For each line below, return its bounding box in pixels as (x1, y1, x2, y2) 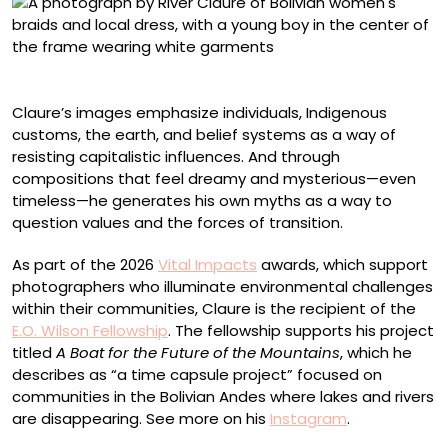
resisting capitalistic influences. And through (12, 146, 340, 167)
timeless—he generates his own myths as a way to (12, 190, 392, 211)
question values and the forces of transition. (12, 212, 343, 233)
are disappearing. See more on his (12, 408, 270, 429)
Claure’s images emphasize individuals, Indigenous (12, 102, 387, 123)
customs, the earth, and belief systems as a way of (12, 124, 396, 145)
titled (12, 342, 56, 363)
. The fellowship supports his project (168, 320, 434, 341)
